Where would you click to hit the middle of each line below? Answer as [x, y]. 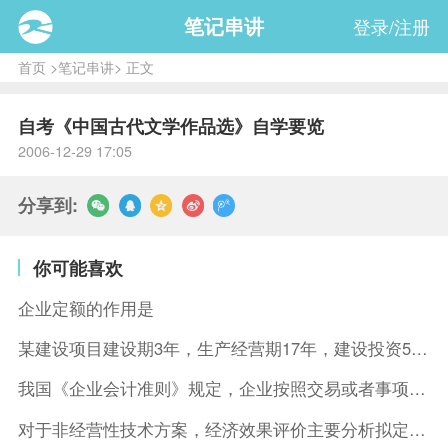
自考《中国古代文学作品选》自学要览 [170, 126]
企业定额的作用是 [85, 307]
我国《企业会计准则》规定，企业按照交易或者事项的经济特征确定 [417, 388]
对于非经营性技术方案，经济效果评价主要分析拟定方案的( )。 [417, 428]
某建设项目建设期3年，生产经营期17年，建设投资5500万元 [419, 348]
